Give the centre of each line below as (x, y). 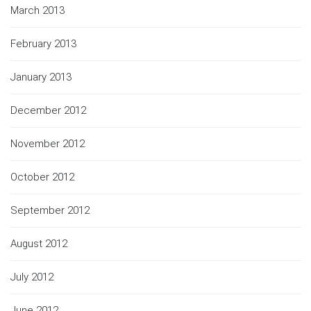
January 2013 (41, 77)
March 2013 (37, 10)
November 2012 (48, 143)
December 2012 (48, 110)
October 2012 (42, 177)
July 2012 (32, 277)
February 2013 (43, 43)
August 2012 (39, 243)
